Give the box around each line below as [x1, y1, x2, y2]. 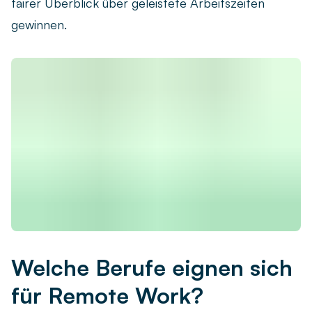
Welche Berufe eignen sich [11, 253, 292, 282]
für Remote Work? [11, 281, 203, 310]
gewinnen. [11, 16, 67, 32]
